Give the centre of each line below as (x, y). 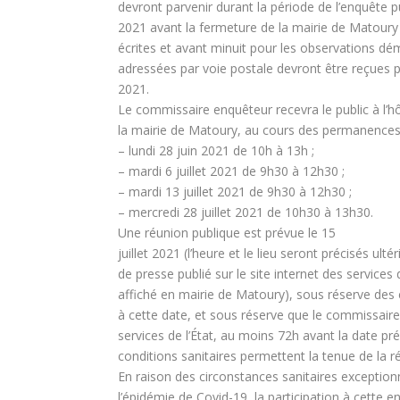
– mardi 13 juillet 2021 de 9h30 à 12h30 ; (237, 191)
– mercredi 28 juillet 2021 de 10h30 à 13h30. (246, 212)
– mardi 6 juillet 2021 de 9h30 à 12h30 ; (233, 171)
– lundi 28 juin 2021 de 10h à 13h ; (218, 150)
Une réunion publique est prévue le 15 (227, 232)
